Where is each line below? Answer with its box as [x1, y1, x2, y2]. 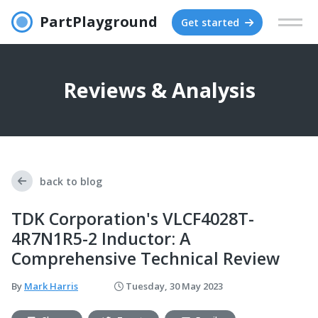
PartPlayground [39, 12, 158, 31]
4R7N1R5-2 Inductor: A [11, 227, 191, 250]
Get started [180, 15, 242, 29]
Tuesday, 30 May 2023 [124, 280, 223, 292]
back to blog [40, 174, 102, 188]
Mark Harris [24, 280, 78, 292]
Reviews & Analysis [62, 76, 256, 104]
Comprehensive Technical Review [11, 247, 280, 270]
